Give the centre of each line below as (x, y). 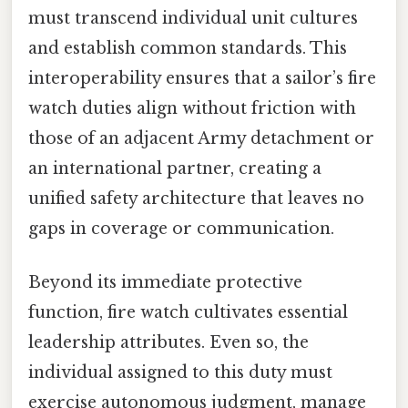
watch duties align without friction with (192, 109)
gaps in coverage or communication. (181, 229)
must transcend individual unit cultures (193, 19)
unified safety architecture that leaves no (196, 199)
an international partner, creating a (175, 169)
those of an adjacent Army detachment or (201, 139)
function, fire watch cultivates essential (188, 313)
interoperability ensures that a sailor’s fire (202, 79)
